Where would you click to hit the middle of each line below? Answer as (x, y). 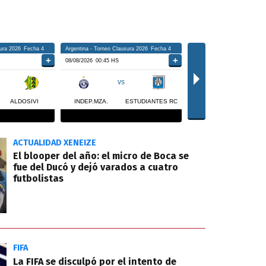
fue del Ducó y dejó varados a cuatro (96, 167)
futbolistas (39, 179)
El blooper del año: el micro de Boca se (101, 156)
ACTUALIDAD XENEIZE (55, 142)
